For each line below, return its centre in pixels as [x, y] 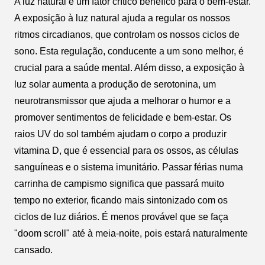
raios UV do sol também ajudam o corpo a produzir [120, 134]
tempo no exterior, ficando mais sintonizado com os [121, 200]
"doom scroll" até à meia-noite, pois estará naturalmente [131, 233]
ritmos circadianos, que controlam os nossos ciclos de [127, 34]
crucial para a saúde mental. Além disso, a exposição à [129, 67]
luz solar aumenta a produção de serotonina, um [115, 84]
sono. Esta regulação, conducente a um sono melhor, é [129, 51]
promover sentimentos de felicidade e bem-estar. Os [123, 117]
